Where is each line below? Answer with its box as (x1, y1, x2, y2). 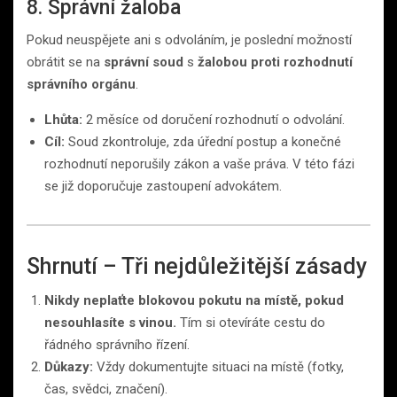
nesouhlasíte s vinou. (44, 315, 176, 331)
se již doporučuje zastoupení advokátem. (44, 178, 282, 195)
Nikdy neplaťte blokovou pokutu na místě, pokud (44, 292, 344, 309)
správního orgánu (27, 76, 136, 93)
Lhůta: (44, 112, 82, 128)
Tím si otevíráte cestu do (176, 315, 325, 331)
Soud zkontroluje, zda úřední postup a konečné (65, 134, 341, 151)
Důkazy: (44, 359, 93, 376)
